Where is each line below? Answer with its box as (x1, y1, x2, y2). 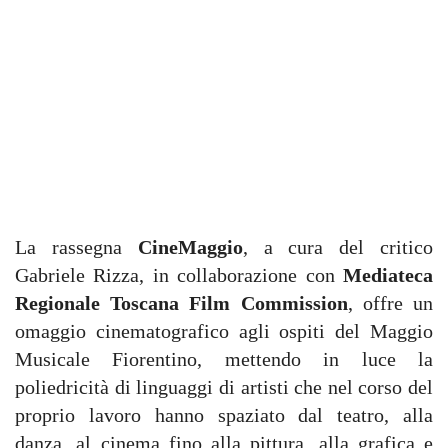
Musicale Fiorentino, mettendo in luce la (15, 348, 433, 370)
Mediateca (343, 264, 433, 286)
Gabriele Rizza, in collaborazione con (15, 264, 343, 286)
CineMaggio (137, 236, 243, 258)
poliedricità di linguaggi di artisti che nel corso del (15, 376, 433, 398)
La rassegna (15, 236, 138, 258)
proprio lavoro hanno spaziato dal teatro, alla (15, 404, 433, 426)
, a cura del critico (242, 236, 434, 258)
